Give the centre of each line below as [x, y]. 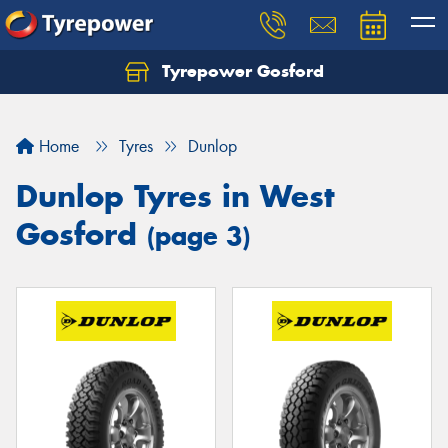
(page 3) [198, 236]
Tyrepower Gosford [240, 71]
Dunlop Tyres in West [175, 196]
